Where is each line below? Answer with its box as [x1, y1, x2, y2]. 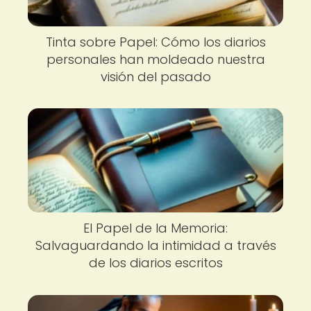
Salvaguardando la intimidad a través [35, 237, 276, 255]
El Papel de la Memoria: [83, 219, 228, 237]
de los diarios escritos [88, 254, 223, 272]
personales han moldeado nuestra [46, 50, 265, 68]
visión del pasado [100, 67, 211, 85]
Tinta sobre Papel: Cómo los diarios [45, 33, 266, 51]
